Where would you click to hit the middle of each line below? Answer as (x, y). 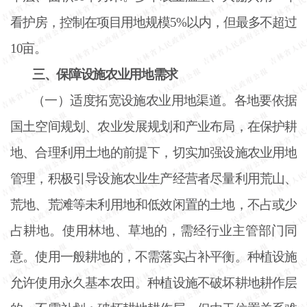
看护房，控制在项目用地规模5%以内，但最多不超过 (153, 22)
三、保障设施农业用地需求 (105, 74)
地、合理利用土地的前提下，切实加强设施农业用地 (153, 152)
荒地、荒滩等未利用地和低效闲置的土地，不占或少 (153, 204)
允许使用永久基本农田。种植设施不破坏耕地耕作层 (153, 282)
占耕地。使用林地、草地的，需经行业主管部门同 (153, 230)
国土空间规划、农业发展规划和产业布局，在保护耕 (153, 126)
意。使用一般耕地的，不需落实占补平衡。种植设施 (153, 256)
